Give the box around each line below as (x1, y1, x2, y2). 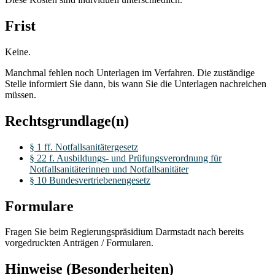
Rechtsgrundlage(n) (5, 112, 129, 129)
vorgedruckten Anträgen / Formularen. (5, 238, 153, 249)
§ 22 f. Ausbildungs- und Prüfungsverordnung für (29, 152, 222, 163)
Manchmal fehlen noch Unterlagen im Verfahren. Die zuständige (5, 67, 255, 78)
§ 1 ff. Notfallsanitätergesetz (29, 141, 138, 152)
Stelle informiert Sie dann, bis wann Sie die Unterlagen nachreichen (5, 78, 266, 89)
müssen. (5, 89, 36, 100)
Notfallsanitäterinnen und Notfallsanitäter (29, 163, 188, 174)
